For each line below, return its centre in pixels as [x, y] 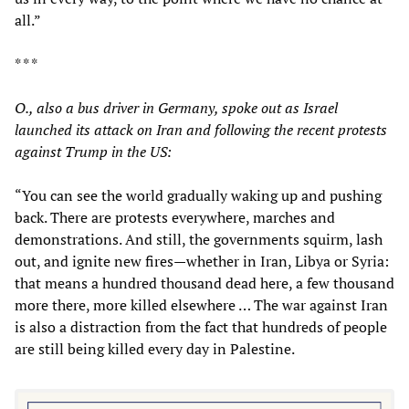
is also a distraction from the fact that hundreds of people [201, 326]
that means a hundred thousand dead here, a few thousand [204, 283]
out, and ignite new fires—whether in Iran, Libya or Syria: [202, 261]
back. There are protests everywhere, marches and [175, 217]
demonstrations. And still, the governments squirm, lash [199, 239]
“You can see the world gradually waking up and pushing [198, 195]
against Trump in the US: [93, 151]
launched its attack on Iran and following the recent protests [201, 129]
